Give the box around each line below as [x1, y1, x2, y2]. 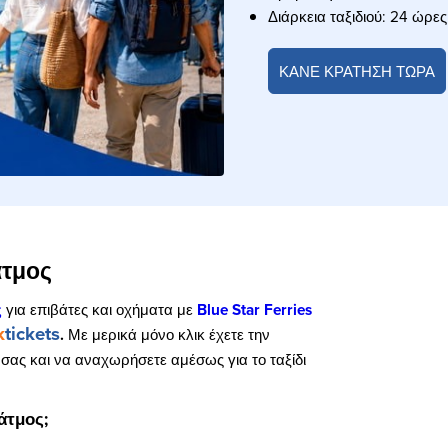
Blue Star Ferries [197, 298, 312, 321]
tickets [5, 320, 60, 347]
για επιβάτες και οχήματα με [2, 298, 197, 320]
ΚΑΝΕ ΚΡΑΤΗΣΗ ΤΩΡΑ [278, 60, 435, 82]
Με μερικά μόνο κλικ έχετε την [68, 323, 270, 345]
